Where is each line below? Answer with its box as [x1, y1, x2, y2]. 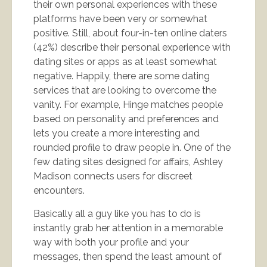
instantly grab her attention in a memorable [33, 222, 223, 234]
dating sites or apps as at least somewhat [33, 55, 217, 67]
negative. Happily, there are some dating [33, 70, 210, 82]
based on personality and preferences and [33, 113, 219, 125]
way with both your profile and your [33, 236, 189, 248]
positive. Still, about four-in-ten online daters [33, 27, 227, 39]
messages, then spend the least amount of [33, 250, 222, 262]
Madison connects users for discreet [33, 170, 193, 182]
